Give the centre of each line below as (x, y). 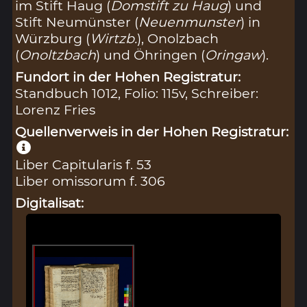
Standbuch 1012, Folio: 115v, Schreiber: (137, 93)
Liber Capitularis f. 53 (84, 164)
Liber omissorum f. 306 (90, 181)
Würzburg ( (53, 38)
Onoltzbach (58, 54)
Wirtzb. (114, 38)
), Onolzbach (178, 38)
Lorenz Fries (56, 109)
